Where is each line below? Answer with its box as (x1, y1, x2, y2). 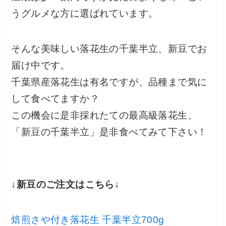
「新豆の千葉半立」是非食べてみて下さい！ (11, 127, 207, 138)
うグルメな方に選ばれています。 (11, 8, 158, 19)
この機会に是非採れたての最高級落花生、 (11, 110, 198, 121)
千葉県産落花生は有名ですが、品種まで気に (11, 77, 207, 88)
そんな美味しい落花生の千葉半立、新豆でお (11, 43, 207, 54)
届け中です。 (11, 60, 70, 71)
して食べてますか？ (11, 93, 100, 104)
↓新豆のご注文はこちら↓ (11, 179, 120, 190)
